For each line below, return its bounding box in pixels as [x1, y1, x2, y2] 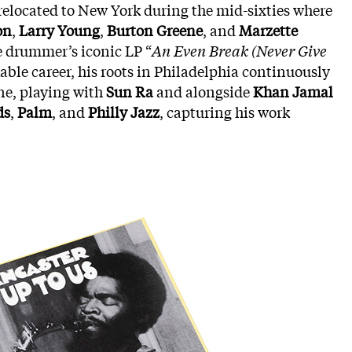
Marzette [239, 20, 298, 40]
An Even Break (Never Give [152, 40, 327, 60]
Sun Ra [106, 81, 153, 101]
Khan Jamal [253, 81, 333, 101]
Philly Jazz [88, 101, 159, 122]
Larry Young [19, 20, 100, 40]
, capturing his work [159, 101, 290, 122]
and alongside [153, 81, 253, 101]
